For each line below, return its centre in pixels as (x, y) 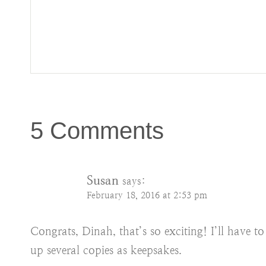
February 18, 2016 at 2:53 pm (147, 196)
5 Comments (97, 131)
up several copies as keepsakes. (106, 251)
